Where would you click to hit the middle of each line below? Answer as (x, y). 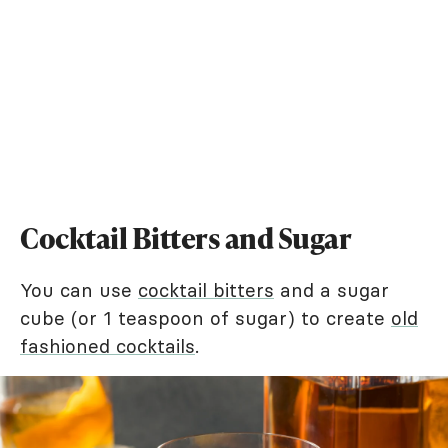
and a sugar (331, 289)
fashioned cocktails (107, 345)
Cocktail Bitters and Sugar (185, 237)
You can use (79, 289)
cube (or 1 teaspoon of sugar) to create (205, 317)
